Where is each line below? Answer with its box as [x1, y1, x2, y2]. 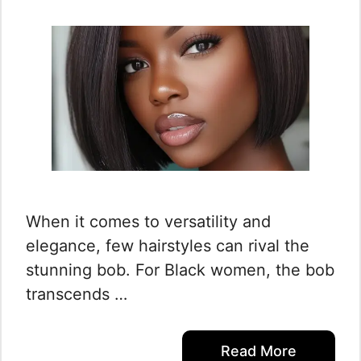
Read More [221, 342, 297, 359]
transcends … [26, 284, 127, 304]
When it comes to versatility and [26, 212, 271, 231]
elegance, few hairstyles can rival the [26, 236, 309, 255]
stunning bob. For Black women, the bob [26, 260, 334, 280]
